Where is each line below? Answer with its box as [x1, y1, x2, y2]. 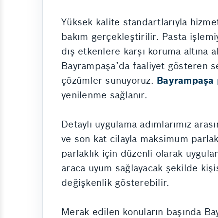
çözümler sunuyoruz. [61, 74, 157, 86]
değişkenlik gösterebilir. [61, 176, 170, 188]
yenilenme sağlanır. [61, 89, 147, 101]
